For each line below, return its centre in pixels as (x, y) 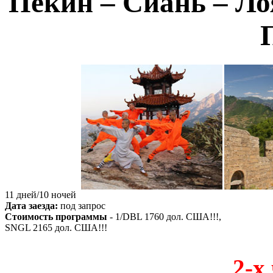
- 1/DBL (126, 217)
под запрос (83, 206)
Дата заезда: (33, 206)
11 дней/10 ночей (41, 195)
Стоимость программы (56, 217)
